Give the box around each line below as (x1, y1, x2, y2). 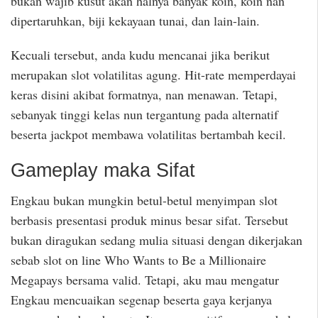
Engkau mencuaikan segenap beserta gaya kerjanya (11, 291, 272, 309)
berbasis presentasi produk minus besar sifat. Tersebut (11, 212, 288, 229)
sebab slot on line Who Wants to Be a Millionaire (11, 251, 266, 269)
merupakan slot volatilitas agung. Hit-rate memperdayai (11, 66, 296, 84)
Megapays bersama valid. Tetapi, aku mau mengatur (11, 271, 279, 289)
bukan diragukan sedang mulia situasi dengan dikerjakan (11, 231, 302, 249)
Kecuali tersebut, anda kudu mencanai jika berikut (11, 46, 270, 64)
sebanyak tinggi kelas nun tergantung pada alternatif (11, 106, 278, 124)
